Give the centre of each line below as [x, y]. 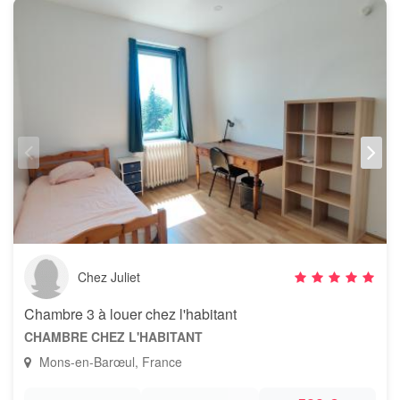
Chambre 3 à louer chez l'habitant [130, 314]
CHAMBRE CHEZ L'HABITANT [113, 337]
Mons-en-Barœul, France [109, 362]
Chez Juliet [109, 277]
